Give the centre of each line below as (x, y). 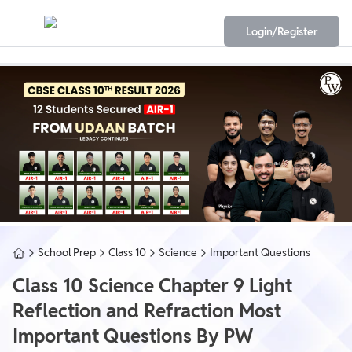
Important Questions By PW (133, 336)
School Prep (67, 253)
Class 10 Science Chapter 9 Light (152, 286)
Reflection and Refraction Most (147, 311)
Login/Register (282, 31)
